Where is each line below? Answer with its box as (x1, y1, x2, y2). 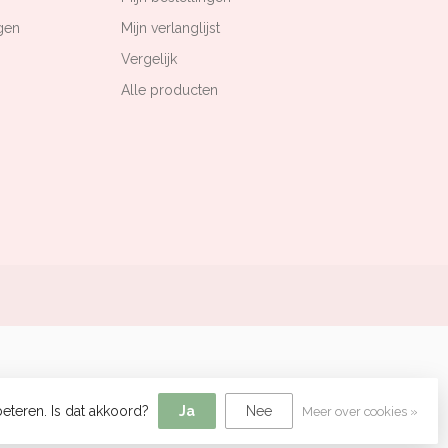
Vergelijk (121, 51, 177, 68)
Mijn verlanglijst (121, 20, 220, 37)
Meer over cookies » (302, 404, 418, 419)
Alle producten (121, 82, 218, 99)
